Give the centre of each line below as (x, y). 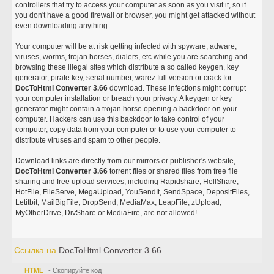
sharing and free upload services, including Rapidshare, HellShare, (127, 182)
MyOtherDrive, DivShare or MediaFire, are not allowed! (106, 213)
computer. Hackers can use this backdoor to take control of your (120, 119)
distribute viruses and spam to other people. (88, 140)
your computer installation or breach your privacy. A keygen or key (124, 98)
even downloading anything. (64, 26)
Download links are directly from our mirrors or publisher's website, (126, 161)
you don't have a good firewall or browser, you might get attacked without (135, 15)
